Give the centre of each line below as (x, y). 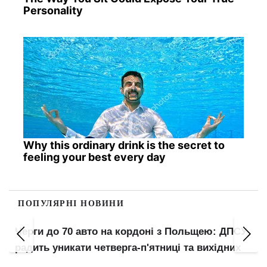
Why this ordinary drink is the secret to (124, 145)
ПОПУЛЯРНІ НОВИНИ (71, 203)
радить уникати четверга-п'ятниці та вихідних (128, 248)
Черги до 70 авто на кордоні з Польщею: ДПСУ (131, 232)
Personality (53, 10)
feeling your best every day (94, 157)
